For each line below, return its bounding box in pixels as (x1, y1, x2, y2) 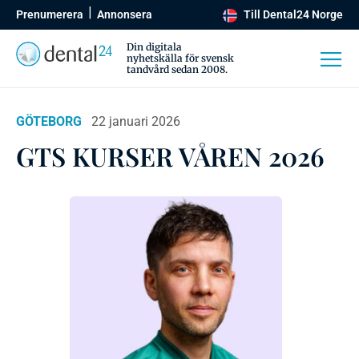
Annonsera (97, 8, 152, 21)
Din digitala (127, 41, 182, 53)
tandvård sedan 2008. (127, 63, 228, 75)
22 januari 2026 (91, 114, 180, 129)
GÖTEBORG (16, 114, 82, 129)
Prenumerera (16, 8, 83, 21)
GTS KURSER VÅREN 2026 (16, 139, 325, 173)
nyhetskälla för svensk (127, 52, 234, 64)
